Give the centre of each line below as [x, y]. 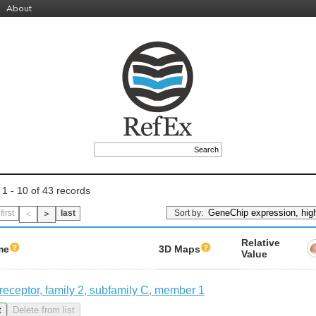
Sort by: [190, 213]
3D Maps [180, 249]
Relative [261, 242]
